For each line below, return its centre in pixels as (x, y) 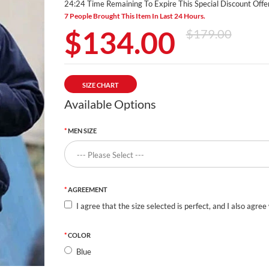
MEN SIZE (82, 130)
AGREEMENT (87, 189)
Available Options (110, 104)
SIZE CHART (100, 85)
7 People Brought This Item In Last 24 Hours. (134, 16)
